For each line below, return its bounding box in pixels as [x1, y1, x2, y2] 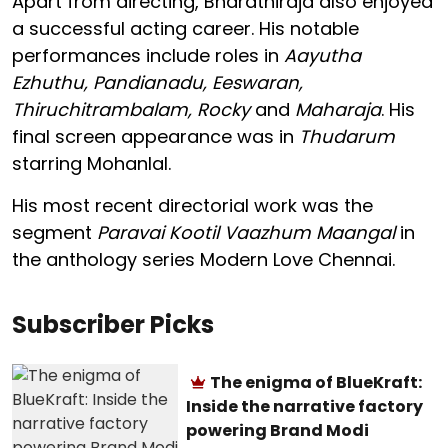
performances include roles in [12, 42, 284, 68]
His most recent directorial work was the [12, 192, 373, 218]
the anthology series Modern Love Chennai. [12, 246, 395, 272]
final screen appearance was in [12, 123, 299, 149]
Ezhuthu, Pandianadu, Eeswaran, [12, 69, 303, 95]
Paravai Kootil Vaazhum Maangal [97, 219, 395, 245]
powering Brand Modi [186, 418, 370, 442]
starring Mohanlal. [12, 150, 171, 176]
